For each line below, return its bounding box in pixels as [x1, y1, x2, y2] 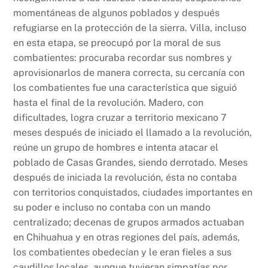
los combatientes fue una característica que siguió [13, 81, 237, 93]
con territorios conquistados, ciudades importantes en [13, 186, 253, 198]
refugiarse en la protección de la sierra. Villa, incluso [13, 22, 247, 33]
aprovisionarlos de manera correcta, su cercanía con [13, 66, 245, 78]
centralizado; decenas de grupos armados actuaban [13, 216, 245, 228]
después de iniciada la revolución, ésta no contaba [13, 171, 237, 183]
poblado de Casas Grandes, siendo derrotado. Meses [13, 156, 248, 168]
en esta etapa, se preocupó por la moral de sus [13, 36, 221, 48]
